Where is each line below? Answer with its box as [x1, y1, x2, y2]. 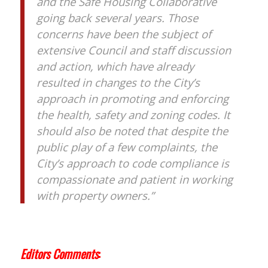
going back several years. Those [36, 10, 198, 26]
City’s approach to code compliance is [36, 156, 229, 171]
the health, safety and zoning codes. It [36, 107, 230, 123]
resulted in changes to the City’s [36, 75, 200, 90]
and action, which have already [36, 59, 194, 74]
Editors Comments [20, 244, 98, 263]
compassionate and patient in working [36, 172, 233, 187]
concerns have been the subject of [36, 26, 211, 42]
